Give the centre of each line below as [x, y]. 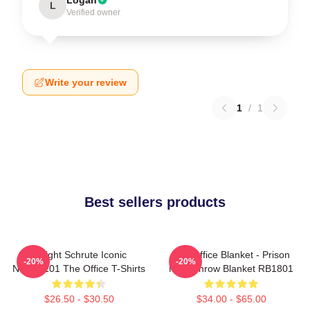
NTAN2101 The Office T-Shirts [79, 268]
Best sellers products [155, 202]
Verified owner [93, 12]
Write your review [86, 82]
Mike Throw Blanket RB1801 [231, 268]
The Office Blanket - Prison [231, 254]
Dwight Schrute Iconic [79, 254]
